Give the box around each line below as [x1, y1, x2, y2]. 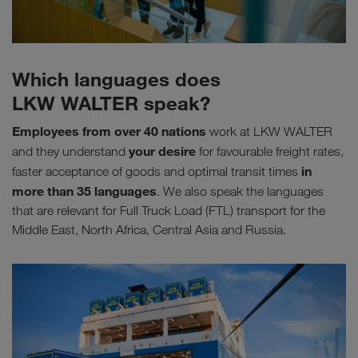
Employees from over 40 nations [12, 122, 206, 139]
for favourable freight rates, [196, 143, 344, 159]
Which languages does [12, 66, 221, 91]
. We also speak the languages [157, 183, 324, 199]
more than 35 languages [12, 182, 157, 199]
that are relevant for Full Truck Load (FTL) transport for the [12, 202, 325, 218]
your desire [125, 142, 196, 159]
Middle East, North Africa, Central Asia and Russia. [12, 221, 289, 237]
